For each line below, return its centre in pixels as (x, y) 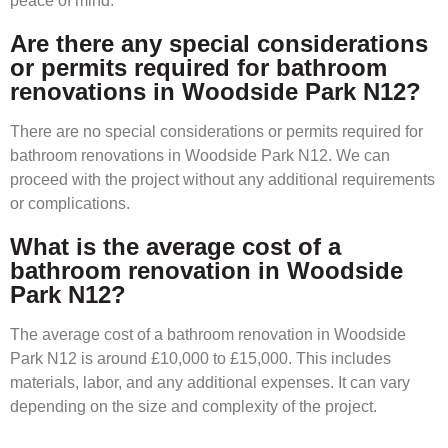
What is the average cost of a (175, 247)
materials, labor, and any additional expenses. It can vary (210, 383)
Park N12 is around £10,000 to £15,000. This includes (200, 359)
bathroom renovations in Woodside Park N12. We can (200, 156)
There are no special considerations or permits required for (216, 132)
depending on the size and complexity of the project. (193, 407)
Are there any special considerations (219, 44)
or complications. (70, 204)
